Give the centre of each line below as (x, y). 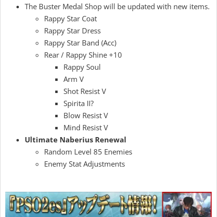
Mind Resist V (86, 127)
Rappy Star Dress (72, 30)
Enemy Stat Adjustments (85, 163)
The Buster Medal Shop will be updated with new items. (117, 6)
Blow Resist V (86, 115)
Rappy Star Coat (70, 18)
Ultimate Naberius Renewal (76, 139)
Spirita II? (78, 103)
